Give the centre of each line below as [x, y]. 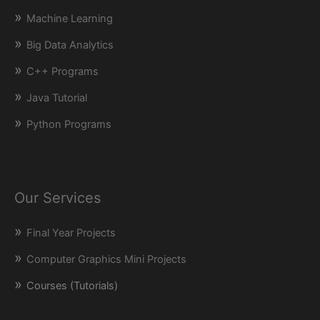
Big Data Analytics [70, 45]
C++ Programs [62, 72]
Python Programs [69, 125]
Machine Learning [70, 19]
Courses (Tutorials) [72, 286]
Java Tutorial [57, 98]
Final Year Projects [71, 233]
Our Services [57, 198]
